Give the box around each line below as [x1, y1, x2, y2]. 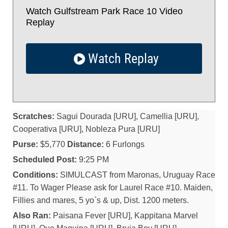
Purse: [13, 140, 38, 149]
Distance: [67, 140, 104, 149]
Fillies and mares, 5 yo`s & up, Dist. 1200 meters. [13, 196, 189, 205]
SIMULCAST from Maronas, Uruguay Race [58, 170, 215, 179]
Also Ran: [13, 211, 51, 220]
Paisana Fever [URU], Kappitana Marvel [51, 211, 198, 220]
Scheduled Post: [13, 155, 77, 164]
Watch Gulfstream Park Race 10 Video [26, 6, 183, 16]
